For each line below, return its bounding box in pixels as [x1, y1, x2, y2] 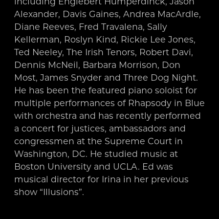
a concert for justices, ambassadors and [14, 123, 186, 133]
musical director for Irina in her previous [14, 174, 189, 184]
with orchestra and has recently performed [14, 110, 201, 121]
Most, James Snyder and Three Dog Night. [14, 72, 198, 83]
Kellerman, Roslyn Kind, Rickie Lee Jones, [14, 34, 196, 44]
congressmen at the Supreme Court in [14, 135, 183, 146]
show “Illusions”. [14, 186, 84, 197]
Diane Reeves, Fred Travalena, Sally [14, 21, 167, 32]
